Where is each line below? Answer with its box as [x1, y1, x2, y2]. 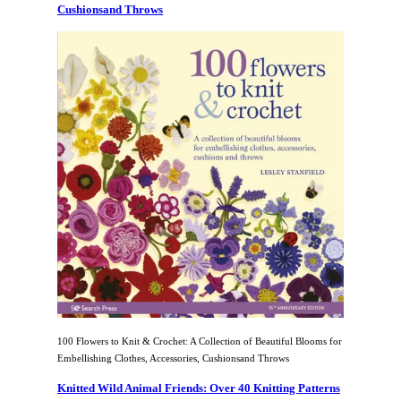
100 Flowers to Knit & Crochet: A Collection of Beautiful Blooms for [57, 335, 342, 346]
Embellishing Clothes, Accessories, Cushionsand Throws [57, 352, 289, 363]
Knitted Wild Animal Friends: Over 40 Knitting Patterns [57, 380, 340, 395]
